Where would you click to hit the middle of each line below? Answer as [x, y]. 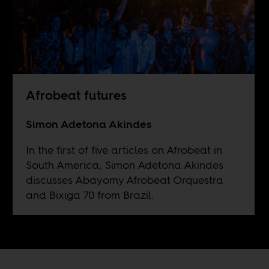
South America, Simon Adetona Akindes [124, 165]
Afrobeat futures [76, 95]
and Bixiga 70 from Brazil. [89, 195]
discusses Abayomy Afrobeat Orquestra [124, 180]
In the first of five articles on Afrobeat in [124, 150]
